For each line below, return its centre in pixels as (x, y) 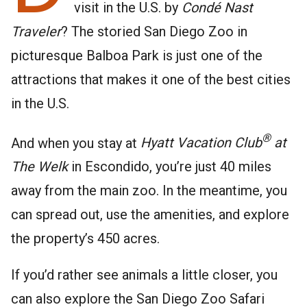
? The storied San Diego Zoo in (154, 31)
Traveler (36, 31)
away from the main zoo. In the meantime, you (149, 191)
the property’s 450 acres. (85, 239)
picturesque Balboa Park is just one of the (137, 55)
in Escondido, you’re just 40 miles (170, 167)
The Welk (39, 167)
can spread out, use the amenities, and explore (150, 215)
